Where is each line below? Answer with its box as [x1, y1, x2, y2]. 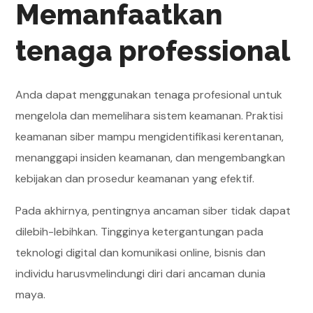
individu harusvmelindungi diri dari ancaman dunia [15, 266, 266, 281]
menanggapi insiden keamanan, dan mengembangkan [15, 150, 286, 165]
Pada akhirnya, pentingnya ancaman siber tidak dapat [15, 203, 291, 218]
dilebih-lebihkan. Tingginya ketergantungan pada [15, 224, 264, 239]
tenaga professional [15, 34, 291, 67]
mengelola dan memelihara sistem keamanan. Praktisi [15, 108, 284, 123]
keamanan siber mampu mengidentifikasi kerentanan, [15, 129, 284, 144]
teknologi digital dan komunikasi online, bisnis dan [15, 245, 266, 260]
